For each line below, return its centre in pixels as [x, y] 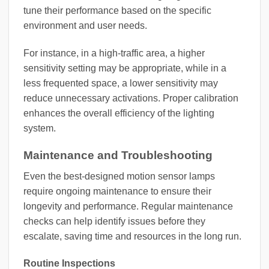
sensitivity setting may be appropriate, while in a [125, 68]
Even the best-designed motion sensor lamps [119, 176]
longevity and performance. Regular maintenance [128, 206]
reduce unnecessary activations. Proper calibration [131, 98]
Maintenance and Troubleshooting [118, 155]
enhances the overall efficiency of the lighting [119, 113]
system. [40, 128]
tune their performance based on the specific [117, 11]
